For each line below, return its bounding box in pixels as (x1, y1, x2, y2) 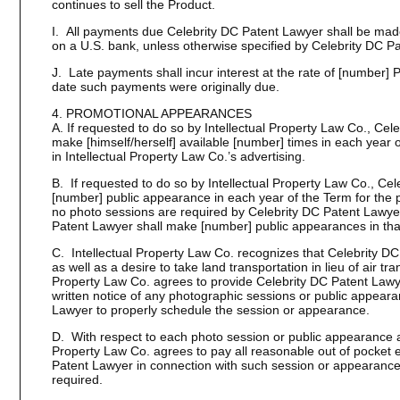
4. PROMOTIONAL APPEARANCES (51, 106, 252, 121)
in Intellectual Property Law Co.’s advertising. (51, 149, 305, 163)
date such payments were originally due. (51, 79, 279, 94)
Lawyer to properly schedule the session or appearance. (51, 303, 370, 317)
